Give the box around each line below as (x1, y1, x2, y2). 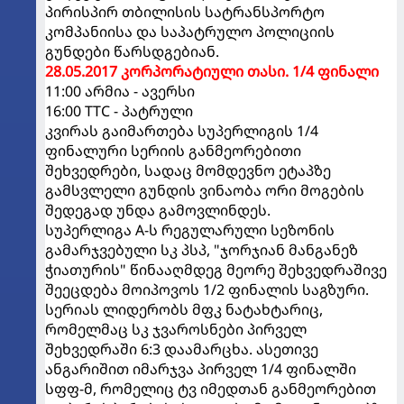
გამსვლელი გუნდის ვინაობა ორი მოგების (45, 179, 364, 200)
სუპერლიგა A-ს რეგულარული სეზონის (45, 219, 335, 240)
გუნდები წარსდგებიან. (45, 41, 219, 61)
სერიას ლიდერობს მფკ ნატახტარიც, (45, 298, 323, 319)
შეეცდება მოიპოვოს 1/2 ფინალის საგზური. (45, 279, 369, 299)
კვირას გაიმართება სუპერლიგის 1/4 (45, 120, 318, 141)
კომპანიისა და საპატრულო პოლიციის (45, 21, 335, 41)
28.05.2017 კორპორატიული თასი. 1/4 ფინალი (45, 60, 379, 81)
